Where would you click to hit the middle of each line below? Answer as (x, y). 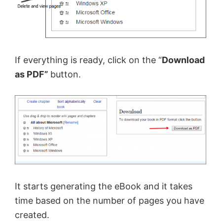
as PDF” (33, 74)
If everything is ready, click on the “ (88, 60)
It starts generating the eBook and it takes (104, 186)
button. (66, 74)
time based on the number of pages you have (110, 200)
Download (183, 60)
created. (32, 215)
